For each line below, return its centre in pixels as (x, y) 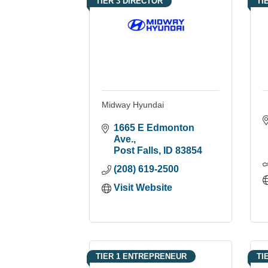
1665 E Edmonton (154, 127)
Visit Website (143, 187)
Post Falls (136, 150)
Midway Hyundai (133, 104)
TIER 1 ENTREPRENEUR (141, 256)
